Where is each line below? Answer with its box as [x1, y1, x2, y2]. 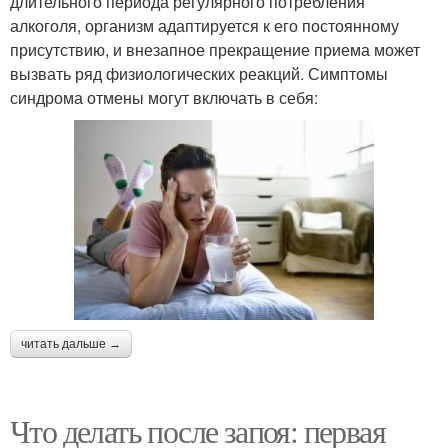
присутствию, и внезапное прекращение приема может [10, 38, 420, 62]
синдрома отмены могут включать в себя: [10, 86, 318, 110]
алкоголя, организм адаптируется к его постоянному [10, 14, 399, 38]
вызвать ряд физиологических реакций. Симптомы [10, 62, 388, 86]
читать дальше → [21, 337, 121, 352]
